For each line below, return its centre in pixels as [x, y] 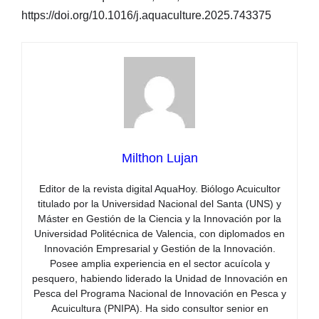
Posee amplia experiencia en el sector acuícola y [159, 264]
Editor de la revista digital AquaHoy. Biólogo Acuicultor [159, 189]
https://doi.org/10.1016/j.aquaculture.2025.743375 [146, 16]
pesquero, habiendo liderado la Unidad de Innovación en [159, 279]
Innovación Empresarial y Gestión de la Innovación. [159, 249]
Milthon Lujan [159, 158]
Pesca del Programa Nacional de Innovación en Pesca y [159, 294]
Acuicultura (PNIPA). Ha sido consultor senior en [159, 309]
